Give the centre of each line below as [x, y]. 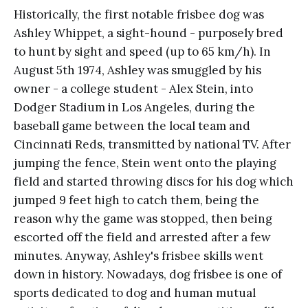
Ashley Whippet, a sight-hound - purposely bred [148, 33]
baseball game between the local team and [132, 126]
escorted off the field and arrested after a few [142, 238]
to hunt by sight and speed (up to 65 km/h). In [142, 52]
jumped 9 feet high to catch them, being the [136, 200]
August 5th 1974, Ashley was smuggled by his [137, 70]
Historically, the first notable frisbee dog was [139, 15]
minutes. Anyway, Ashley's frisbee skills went [139, 256]
